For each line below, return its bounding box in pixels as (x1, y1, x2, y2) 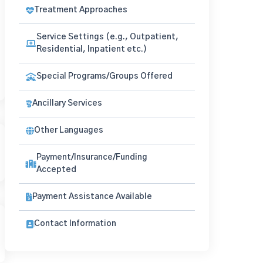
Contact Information (34, 220, 116, 228)
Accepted (36, 166, 76, 174)
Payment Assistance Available (32, 193, 152, 201)
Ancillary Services (32, 99, 102, 107)
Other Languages (34, 126, 103, 134)
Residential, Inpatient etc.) (36, 45, 147, 53)
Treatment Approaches (34, 6, 127, 14)
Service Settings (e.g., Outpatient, (36, 33, 178, 41)
